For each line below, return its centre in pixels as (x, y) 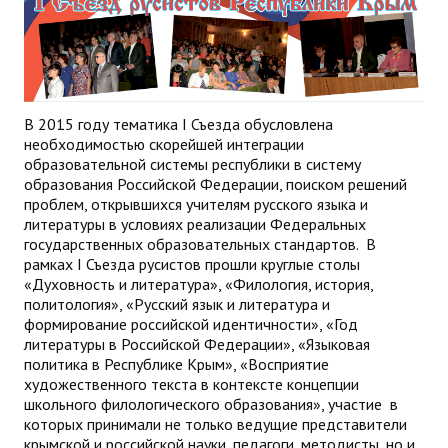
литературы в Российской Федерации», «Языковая (197, 343)
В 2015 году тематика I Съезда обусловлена (178, 123)
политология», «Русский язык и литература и (177, 303)
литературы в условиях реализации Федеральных (195, 223)
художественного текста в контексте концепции (191, 383)
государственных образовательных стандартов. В (200, 243)
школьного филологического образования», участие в (211, 403)
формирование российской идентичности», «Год (191, 323)
